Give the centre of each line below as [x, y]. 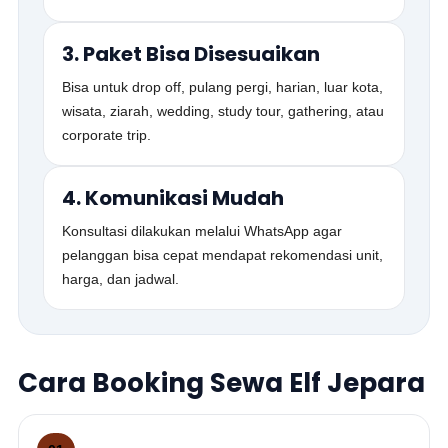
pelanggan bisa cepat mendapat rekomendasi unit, [223, 255]
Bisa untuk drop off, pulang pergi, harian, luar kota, [223, 87]
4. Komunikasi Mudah [173, 198]
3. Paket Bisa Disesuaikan [191, 54]
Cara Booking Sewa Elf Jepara [222, 383]
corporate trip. [107, 135]
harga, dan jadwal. [121, 279]
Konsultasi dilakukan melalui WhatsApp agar [202, 231]
